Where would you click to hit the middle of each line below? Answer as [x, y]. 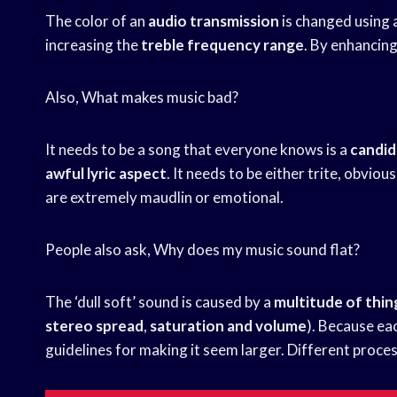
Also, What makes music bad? [142, 97]
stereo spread [94, 326]
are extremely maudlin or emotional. [164, 198]
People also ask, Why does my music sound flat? [202, 250]
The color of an [97, 21]
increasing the [93, 45]
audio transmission [214, 21]
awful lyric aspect [106, 174]
